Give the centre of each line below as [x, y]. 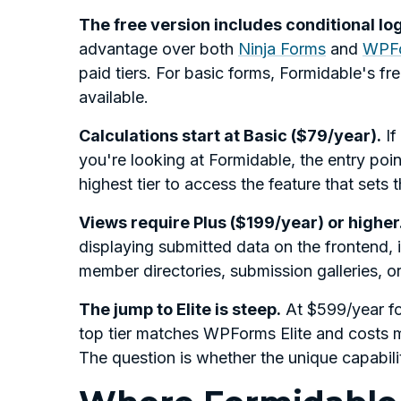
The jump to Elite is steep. [180, 310]
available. [114, 98]
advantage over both [158, 49]
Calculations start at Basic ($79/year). [230, 136]
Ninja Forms [282, 49]
